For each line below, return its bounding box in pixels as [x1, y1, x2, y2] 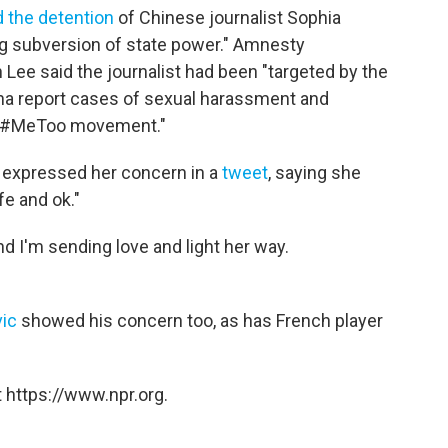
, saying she [268, 162, 361, 183]
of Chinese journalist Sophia [114, 7, 341, 28]
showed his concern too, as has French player [17, 310, 383, 331]
